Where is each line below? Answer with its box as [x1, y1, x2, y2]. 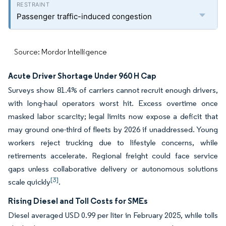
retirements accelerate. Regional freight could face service [8, 151, 218, 161]
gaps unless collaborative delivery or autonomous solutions [8, 164, 218, 174]
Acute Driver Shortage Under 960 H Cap [8, 71, 156, 81]
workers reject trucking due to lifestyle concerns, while [8, 138, 218, 148]
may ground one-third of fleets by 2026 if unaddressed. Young [8, 125, 218, 135]
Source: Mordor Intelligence [14, 47, 107, 57]
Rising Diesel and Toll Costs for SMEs [8, 196, 148, 206]
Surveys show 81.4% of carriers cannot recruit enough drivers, [8, 85, 218, 95]
